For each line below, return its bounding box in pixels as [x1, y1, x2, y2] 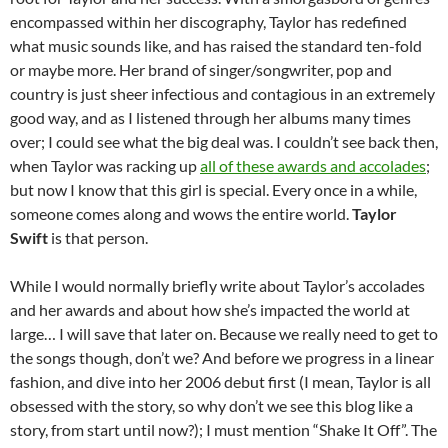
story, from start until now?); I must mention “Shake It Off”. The [10, 420, 437, 440]
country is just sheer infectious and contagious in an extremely [10, 84, 435, 104]
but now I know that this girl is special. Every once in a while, [10, 180, 417, 200]
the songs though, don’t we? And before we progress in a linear [10, 348, 434, 368]
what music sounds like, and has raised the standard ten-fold [10, 36, 422, 56]
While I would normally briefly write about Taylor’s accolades [10, 276, 425, 296]
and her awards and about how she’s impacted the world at [10, 300, 410, 320]
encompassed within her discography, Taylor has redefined [10, 12, 407, 32]
